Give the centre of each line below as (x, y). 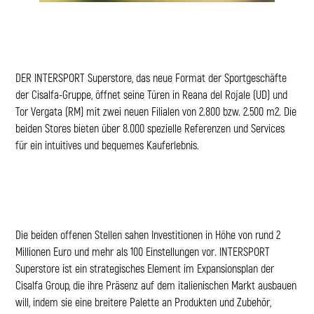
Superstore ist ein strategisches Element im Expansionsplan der (145, 268)
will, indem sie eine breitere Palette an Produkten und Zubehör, (143, 301)
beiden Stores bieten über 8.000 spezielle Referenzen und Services (150, 128)
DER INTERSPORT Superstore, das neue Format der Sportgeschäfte (151, 77)
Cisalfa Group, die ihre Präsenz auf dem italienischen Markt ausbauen (156, 285)
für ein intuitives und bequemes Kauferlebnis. (107, 144)
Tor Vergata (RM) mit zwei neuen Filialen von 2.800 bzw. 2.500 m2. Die (156, 111)
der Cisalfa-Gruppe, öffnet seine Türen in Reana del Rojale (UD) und (151, 94)
